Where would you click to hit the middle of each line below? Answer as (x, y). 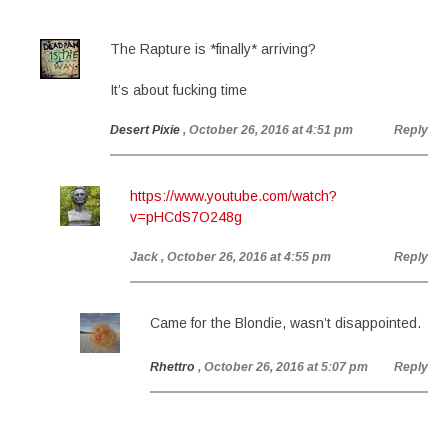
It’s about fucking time (178, 90)
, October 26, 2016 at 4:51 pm (268, 130)
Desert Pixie (145, 130)
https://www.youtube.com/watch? (233, 196)
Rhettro (172, 367)
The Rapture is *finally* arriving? (213, 49)
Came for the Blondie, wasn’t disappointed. (285, 323)
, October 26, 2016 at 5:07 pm (283, 367)
